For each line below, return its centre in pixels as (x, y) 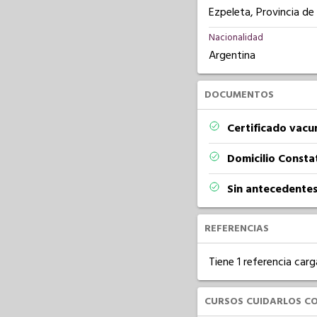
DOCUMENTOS (239, 95)
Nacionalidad (236, 38)
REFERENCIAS (236, 229)
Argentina (232, 55)
